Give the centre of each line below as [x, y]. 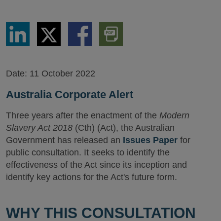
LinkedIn [20, 44]
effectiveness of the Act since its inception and [96, 165]
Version [112, 44]
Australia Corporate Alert [70, 94]
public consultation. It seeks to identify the [88, 152]
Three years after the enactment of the [83, 115]
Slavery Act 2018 [40, 128]
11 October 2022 [62, 74]
